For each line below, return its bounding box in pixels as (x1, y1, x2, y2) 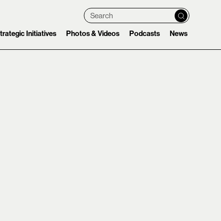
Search (90, 9, 120, 21)
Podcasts (129, 29, 160, 38)
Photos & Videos (66, 29, 119, 38)
